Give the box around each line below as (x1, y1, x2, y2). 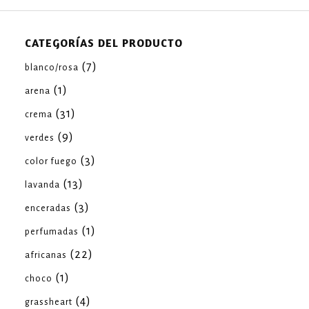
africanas (25, 250, 67, 260)
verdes (25, 133, 54, 143)
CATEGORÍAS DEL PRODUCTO (25, 36, 183, 50)
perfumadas (25, 227, 79, 237)
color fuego (25, 157, 77, 166)
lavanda (25, 180, 60, 190)
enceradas (25, 203, 71, 213)
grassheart (25, 297, 72, 307)
